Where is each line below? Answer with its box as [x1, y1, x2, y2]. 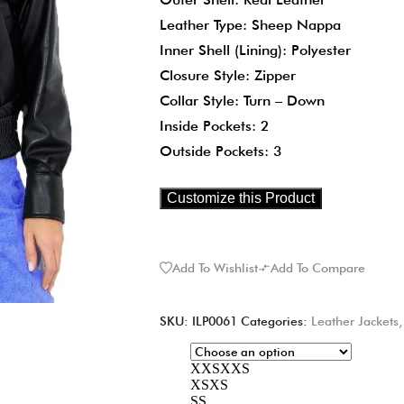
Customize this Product [167, 189, 316, 206]
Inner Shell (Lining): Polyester [160, 41, 352, 59]
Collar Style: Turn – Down [160, 91, 326, 109]
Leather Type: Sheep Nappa [160, 15, 342, 33]
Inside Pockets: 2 [160, 116, 271, 134]
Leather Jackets [311, 313, 399, 328]
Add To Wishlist [172, 260, 259, 275]
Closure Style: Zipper [160, 66, 297, 84]
